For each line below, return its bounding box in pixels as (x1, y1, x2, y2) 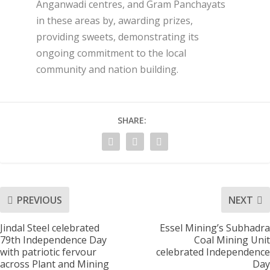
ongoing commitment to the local (36, 46, 186, 60)
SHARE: (118, 115, 146, 127)
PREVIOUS (17, 193, 62, 207)
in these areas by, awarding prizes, (36, 14, 193, 28)
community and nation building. (36, 63, 178, 77)
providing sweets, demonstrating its (36, 30, 199, 44)
